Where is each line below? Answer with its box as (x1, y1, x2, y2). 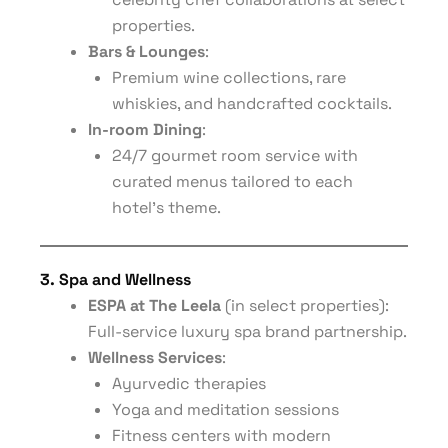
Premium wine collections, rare (112, 67, 346, 88)
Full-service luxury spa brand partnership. (88, 321, 407, 342)
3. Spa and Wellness (40, 269, 191, 290)
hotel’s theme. (112, 197, 221, 218)
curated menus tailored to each (112, 171, 353, 192)
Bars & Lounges (88, 41, 205, 62)
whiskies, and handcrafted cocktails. (112, 93, 392, 114)
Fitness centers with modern (112, 425, 331, 446)
